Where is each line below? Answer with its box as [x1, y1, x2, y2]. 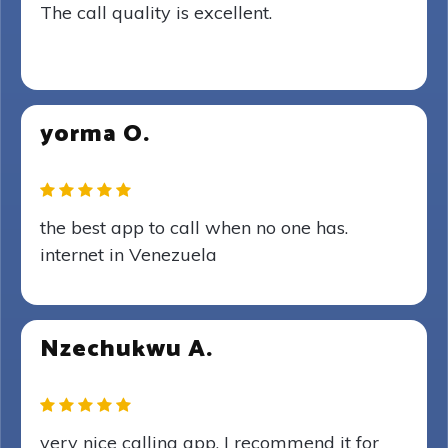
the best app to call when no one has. [40, 216, 348, 239]
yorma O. [40, 115, 150, 154]
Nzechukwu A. [40, 330, 213, 369]
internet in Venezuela [40, 243, 217, 266]
